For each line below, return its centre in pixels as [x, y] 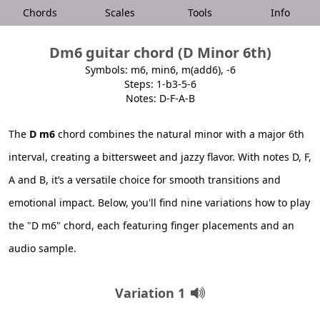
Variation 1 [150, 293]
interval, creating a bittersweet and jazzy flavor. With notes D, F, [160, 157]
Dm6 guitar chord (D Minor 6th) [160, 52]
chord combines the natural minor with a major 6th [180, 134]
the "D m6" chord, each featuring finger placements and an [151, 225]
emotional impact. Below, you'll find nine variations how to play [159, 202]
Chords [40, 12]
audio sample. [42, 248]
